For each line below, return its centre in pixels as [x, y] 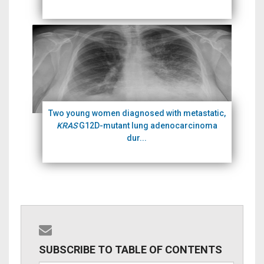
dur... [137, 138]
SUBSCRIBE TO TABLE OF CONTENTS [131, 250]
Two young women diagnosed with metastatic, [137, 113]
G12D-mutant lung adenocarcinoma [147, 126]
